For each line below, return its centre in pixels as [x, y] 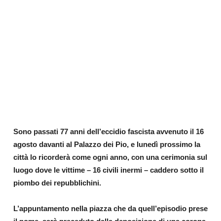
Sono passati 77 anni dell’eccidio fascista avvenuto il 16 [108, 131]
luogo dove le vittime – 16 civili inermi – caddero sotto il [108, 170]
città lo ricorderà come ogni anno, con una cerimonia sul [110, 157]
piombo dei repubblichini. [57, 183]
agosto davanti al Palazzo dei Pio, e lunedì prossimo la [107, 144]
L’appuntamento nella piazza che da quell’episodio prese [110, 208]
